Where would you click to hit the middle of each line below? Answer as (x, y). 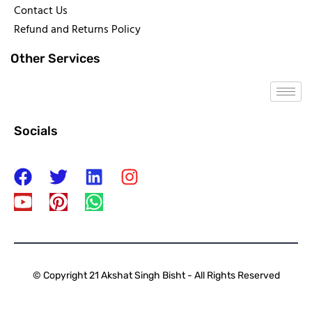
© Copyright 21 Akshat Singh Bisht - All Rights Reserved (156, 276)
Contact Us (41, 11)
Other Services (55, 59)
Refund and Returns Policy (77, 30)
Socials (36, 131)
